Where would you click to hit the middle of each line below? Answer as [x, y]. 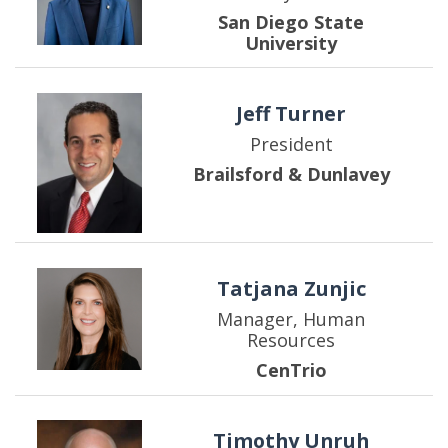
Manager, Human [291, 319]
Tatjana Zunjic [291, 289]
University [291, 42]
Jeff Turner [291, 113]
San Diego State [291, 21]
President [291, 143]
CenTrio [291, 370]
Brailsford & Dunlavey [291, 173]
